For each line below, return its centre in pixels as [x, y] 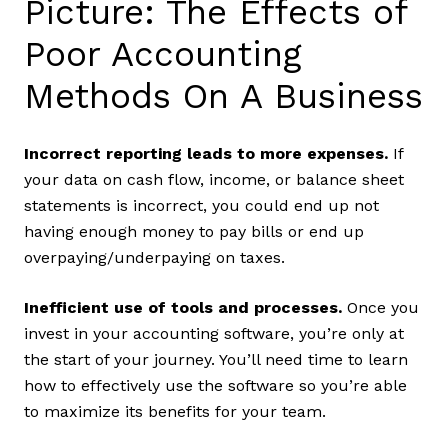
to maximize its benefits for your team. [177, 411]
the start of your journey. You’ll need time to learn [216, 359]
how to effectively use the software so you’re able [215, 385]
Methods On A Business [223, 95]
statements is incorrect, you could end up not [201, 205]
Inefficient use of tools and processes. [185, 307]
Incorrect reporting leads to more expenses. [206, 153]
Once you [383, 307]
